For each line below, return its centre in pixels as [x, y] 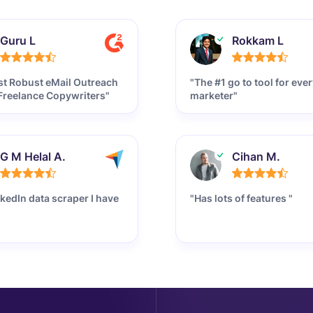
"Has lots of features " [241, 198]
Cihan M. [256, 156]
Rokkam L [257, 41]
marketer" [213, 95]
